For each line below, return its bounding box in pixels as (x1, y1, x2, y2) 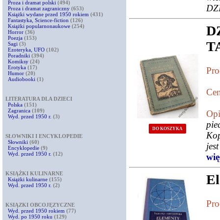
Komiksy (8, 58, 28, 64)
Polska (8, 102, 23, 108)
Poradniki (8, 53, 30, 58)
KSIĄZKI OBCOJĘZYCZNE (5, 202, 75, 208)
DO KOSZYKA (151, 126, 184, 132)
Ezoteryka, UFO (8, 47, 45, 53)
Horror (8, 29, 24, 35)
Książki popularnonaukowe (8, 23, 70, 29)
